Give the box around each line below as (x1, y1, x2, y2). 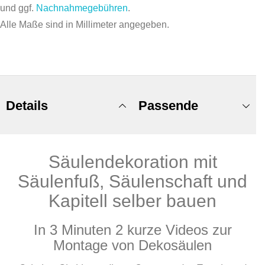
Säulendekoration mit (48, 152, 217, 172)
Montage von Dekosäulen (53, 237, 212, 253)
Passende (138, 98, 198, 113)
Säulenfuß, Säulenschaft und (18, 172, 247, 191)
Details (6, 98, 48, 113)
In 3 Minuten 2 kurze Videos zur (33, 222, 232, 238)
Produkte (138, 157, 194, 172)
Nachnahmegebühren (36, 3, 128, 13)
